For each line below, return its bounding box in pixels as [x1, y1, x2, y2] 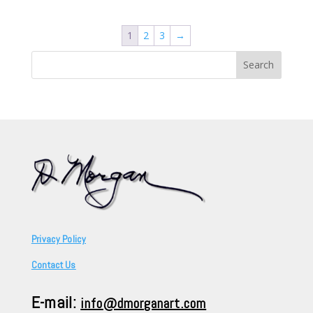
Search [30, 51, 61, 65]
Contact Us [31, 258, 76, 271]
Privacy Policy [31, 232, 86, 245]
